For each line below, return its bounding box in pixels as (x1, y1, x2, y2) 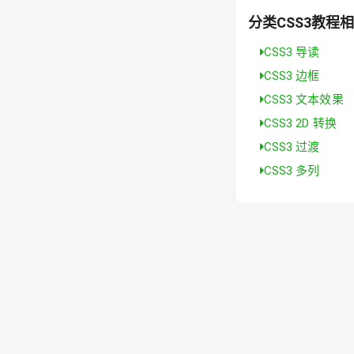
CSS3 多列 (263, 163, 320, 178)
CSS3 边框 (263, 68, 320, 83)
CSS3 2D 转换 (263, 115, 337, 130)
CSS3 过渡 (263, 139, 320, 154)
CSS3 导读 (263, 44, 320, 59)
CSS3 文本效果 (263, 92, 344, 107)
